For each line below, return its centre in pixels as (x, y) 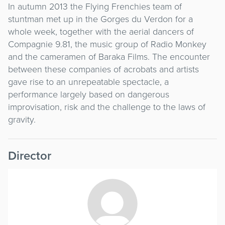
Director (30, 155)
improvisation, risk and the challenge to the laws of (107, 106)
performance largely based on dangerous (89, 94)
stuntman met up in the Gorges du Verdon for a (100, 18)
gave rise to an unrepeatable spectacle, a (88, 81)
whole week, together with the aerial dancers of (101, 31)
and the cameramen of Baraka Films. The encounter (109, 56)
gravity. (22, 119)
